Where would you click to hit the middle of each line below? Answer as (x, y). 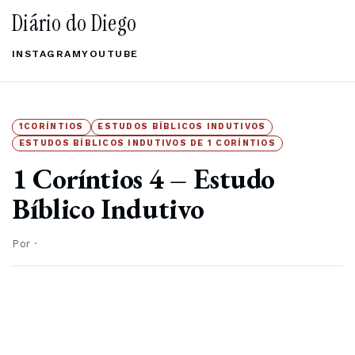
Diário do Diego (74, 23)
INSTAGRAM (47, 54)
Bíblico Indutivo (108, 209)
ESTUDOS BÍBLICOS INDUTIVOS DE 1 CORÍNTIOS (147, 143)
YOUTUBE (110, 54)
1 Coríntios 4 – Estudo (144, 179)
